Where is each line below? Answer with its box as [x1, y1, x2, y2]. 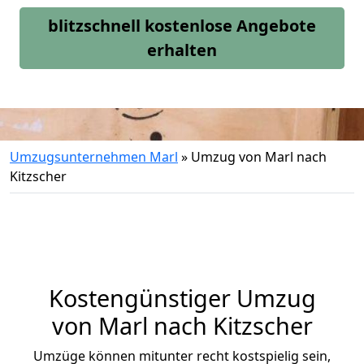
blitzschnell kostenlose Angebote [48, 15, 316, 37]
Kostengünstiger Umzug [48, 282, 316, 314]
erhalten [147, 39, 217, 61]
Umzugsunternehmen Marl [10, 148, 178, 166]
